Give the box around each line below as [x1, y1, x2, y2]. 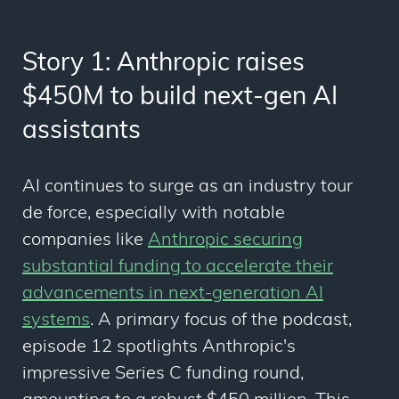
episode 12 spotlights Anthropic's [22, 338, 296, 357]
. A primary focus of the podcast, [90, 312, 352, 330]
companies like [22, 232, 148, 250]
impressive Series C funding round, [22, 365, 304, 384]
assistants [22, 119, 141, 145]
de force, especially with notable [22, 205, 285, 224]
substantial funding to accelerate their [22, 258, 333, 277]
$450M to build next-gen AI [22, 85, 338, 111]
